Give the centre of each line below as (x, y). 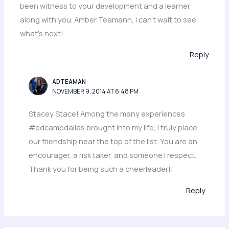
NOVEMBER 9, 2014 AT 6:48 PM (96, 91)
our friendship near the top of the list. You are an (113, 141)
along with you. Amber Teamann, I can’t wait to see (108, 19)
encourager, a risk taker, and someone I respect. (113, 155)
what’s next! (42, 33)
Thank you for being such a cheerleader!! (101, 169)
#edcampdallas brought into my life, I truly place (113, 128)
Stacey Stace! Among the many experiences (107, 114)
